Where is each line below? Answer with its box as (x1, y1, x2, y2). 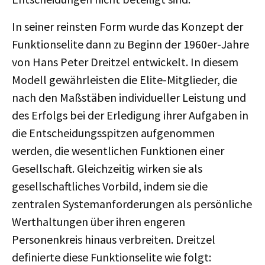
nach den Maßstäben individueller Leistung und (12, 90, 246, 105)
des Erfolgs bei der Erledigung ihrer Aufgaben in (12, 108, 248, 122)
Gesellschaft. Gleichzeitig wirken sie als (12, 161, 202, 176)
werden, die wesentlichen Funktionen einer (12, 143, 224, 158)
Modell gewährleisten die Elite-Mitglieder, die (12, 72, 237, 87)
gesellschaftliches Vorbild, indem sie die (12, 179, 208, 193)
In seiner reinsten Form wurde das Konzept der (12, 19, 243, 34)
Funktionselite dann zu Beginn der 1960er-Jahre (12, 37, 249, 51)
